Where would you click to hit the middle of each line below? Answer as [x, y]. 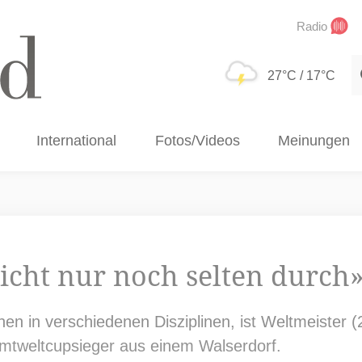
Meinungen [314, 141]
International [77, 141]
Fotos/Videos [197, 141]
